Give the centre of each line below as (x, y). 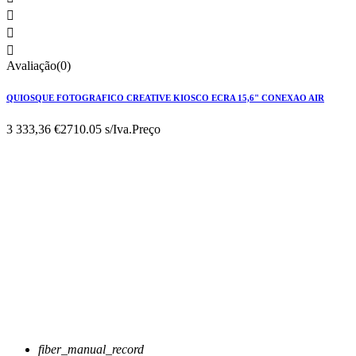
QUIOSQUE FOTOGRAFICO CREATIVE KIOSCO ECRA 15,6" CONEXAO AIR (165, 98)
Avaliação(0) (39, 66)
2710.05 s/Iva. (96, 130)
